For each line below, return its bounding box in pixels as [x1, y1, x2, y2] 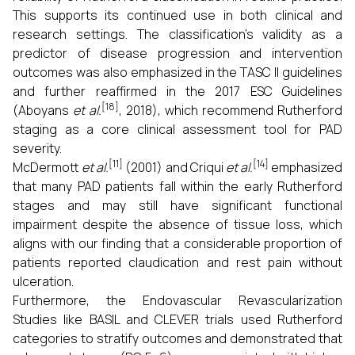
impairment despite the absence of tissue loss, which [13, 216, 342, 233]
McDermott [13, 158, 82, 176]
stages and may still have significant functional [13, 197, 342, 214]
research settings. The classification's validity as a [13, 25, 342, 43]
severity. [13, 139, 62, 157]
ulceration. [13, 273, 74, 290]
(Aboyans [13, 101, 73, 119]
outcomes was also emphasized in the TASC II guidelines [13, 63, 342, 81]
